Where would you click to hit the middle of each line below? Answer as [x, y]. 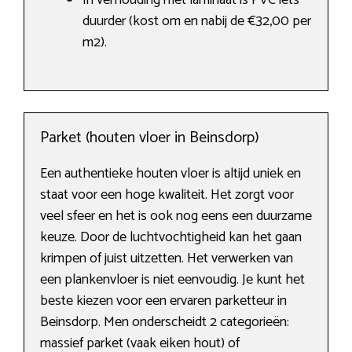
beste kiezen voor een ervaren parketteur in [163, 301]
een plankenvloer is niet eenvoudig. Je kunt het [172, 280]
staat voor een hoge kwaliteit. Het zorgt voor [167, 195]
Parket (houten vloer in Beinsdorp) [150, 138]
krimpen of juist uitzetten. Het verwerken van [167, 259]
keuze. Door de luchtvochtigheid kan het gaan [171, 238]
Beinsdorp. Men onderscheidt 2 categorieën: [165, 323]
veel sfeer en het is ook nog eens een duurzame [176, 216]
